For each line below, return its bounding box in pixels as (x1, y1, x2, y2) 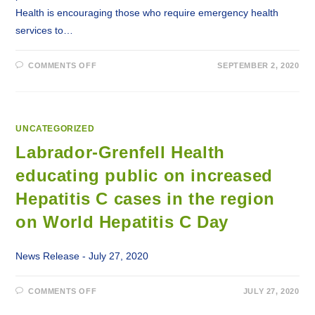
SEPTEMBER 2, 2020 (217, 61, 300, 70)
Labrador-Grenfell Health (15, 143, 225, 162)
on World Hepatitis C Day (15, 212, 229, 231)
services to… (15, 25, 74, 36)
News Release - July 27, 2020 (15, 250, 149, 262)
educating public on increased (15, 166, 273, 185)
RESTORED (96, 105, 154, 116)
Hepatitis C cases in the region (15, 189, 276, 208)
